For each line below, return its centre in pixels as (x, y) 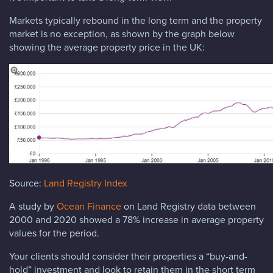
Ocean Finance (89, 206)
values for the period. (54, 233)
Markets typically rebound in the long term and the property (136, 20)
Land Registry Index (86, 183)
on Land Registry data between (189, 206)
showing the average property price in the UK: (107, 47)
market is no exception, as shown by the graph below (122, 34)
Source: (27, 183)
